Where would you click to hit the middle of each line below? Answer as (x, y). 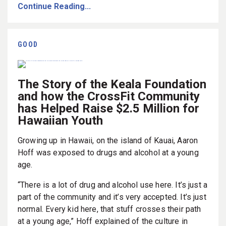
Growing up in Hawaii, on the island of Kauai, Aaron (108, 140)
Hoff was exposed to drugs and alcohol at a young (108, 152)
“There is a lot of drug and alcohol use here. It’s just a (113, 185)
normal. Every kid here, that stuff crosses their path (109, 209)
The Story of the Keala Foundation (112, 84)
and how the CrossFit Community (109, 96)
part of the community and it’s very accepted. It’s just (112, 197)
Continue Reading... (54, 6)
